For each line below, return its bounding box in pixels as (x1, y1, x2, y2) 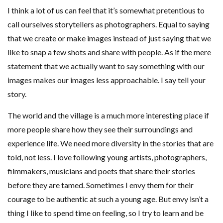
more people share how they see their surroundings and (7, 124, 193, 134)
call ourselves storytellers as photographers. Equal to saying (7, 19, 210, 29)
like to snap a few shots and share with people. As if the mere (7, 47, 211, 57)
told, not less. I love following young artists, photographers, (7, 152, 207, 162)
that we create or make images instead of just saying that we (7, 33, 211, 43)
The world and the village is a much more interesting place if (7, 110, 209, 120)
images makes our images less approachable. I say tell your (7, 75, 206, 85)
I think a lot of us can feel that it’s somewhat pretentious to (7, 5, 205, 15)
